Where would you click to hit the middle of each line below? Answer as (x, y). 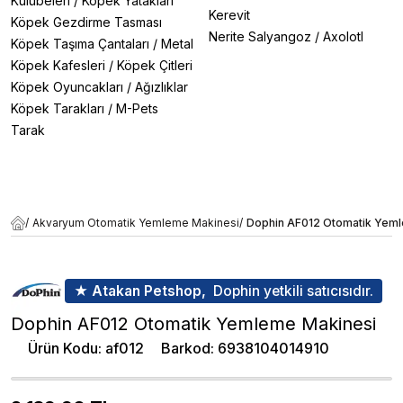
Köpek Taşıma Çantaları (80, 44)
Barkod (186, 348)
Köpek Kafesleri (58, 65)
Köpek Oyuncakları (67, 87)
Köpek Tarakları (58, 108)
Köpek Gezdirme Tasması (86, 22)
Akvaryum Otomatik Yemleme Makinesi (136, 223)
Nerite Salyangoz (260, 36)
